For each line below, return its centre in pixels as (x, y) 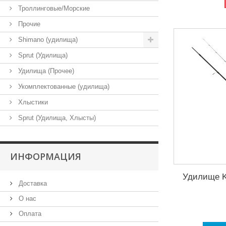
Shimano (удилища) (47, 40)
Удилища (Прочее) (45, 71)
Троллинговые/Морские (53, 8)
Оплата (29, 214)
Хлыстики (32, 102)
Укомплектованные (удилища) (63, 87)
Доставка (32, 183)
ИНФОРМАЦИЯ (46, 156)
